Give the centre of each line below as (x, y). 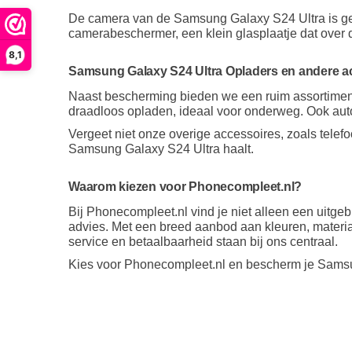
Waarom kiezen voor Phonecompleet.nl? (185, 186)
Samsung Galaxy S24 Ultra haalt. (161, 148)
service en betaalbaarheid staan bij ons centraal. (203, 241)
